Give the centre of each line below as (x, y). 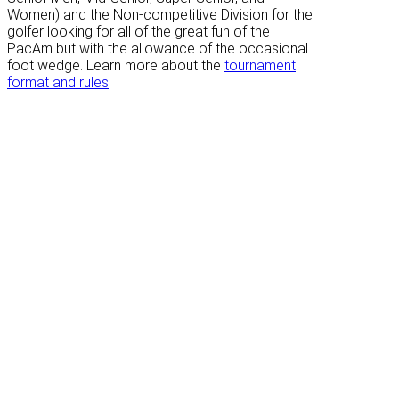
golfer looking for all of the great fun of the (138, 31)
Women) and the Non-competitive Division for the (160, 14)
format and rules (58, 82)
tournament (260, 65)
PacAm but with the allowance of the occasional (158, 48)
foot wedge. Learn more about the (116, 65)
